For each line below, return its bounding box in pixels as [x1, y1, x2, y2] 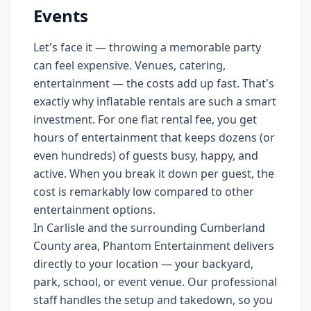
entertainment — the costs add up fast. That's [33, 76, 274, 91]
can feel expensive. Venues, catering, [33, 58, 226, 73]
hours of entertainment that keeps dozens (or [33, 130, 275, 145]
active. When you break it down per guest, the [33, 166, 274, 181]
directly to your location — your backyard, [33, 256, 253, 271]
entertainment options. [33, 202, 155, 217]
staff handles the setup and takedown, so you [33, 292, 273, 308]
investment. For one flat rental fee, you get [33, 112, 257, 127]
